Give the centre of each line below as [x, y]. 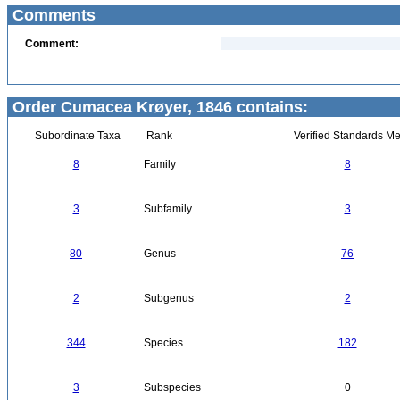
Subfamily [168, 209]
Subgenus [169, 298]
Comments [52, 15]
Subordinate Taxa [76, 136]
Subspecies [172, 387]
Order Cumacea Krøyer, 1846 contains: [158, 107]
